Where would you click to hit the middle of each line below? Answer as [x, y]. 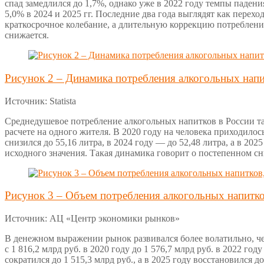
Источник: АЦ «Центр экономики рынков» [92, 219]
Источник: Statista [40, 101]
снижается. [27, 35]
